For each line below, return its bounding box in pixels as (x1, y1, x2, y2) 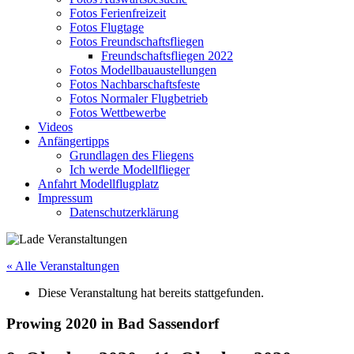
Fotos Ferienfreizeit (70, 6, 166, 20)
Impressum (38, 191, 92, 205)
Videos (38, 120, 73, 134)
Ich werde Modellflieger (70, 163, 190, 176)
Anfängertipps (38, 134, 109, 148)
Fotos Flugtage (70, 21, 144, 34)
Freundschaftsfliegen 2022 (101, 49, 233, 62)
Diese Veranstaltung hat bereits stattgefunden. (38, 286, 264, 299)
